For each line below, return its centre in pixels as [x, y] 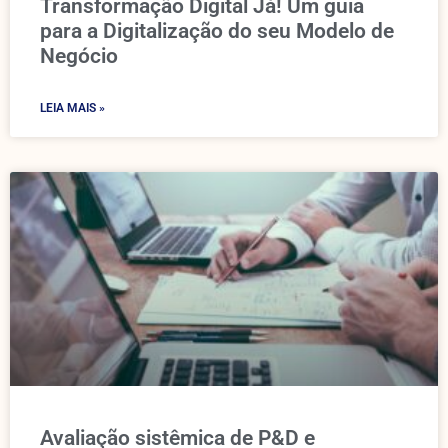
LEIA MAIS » [72, 108]
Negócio [79, 56]
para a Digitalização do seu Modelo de [217, 31]
